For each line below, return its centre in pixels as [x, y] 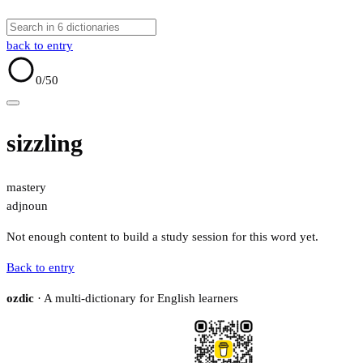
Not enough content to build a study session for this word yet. [162, 237]
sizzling [45, 143]
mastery [26, 188]
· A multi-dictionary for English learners [136, 299]
